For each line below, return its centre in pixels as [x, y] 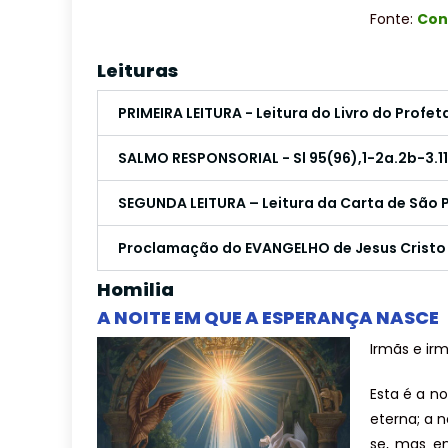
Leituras [137, 71]
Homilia [135, 290]
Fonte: [393, 19]
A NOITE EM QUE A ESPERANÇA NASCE [268, 318]
